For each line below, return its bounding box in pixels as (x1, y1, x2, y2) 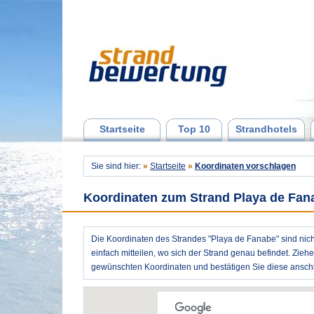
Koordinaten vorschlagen (195, 161, 296, 171)
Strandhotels (235, 123, 297, 135)
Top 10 (178, 123, 210, 135)
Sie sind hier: (91, 161, 143, 171)
